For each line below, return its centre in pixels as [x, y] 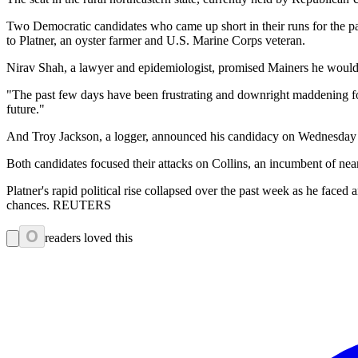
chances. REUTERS [59, 205]
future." [26, 109]
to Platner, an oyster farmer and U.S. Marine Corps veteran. [156, 41]
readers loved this [88, 238]
